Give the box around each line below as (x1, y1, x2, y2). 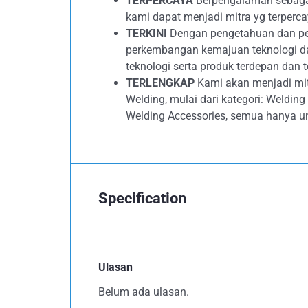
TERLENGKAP (126, 76, 195, 89)
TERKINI (126, 27, 167, 40)
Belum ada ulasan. (98, 285, 189, 298)
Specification (98, 190, 186, 207)
